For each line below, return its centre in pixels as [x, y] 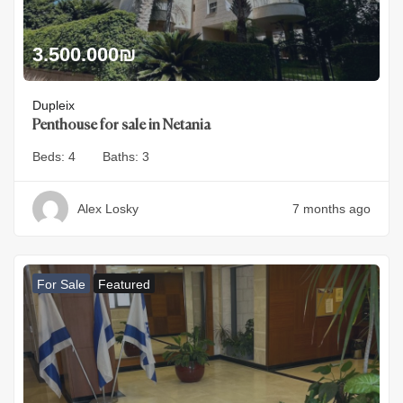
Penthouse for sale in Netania [121, 126]
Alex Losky [108, 209]
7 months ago [331, 209]
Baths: [122, 157]
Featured [124, 285]
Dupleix [54, 106]
